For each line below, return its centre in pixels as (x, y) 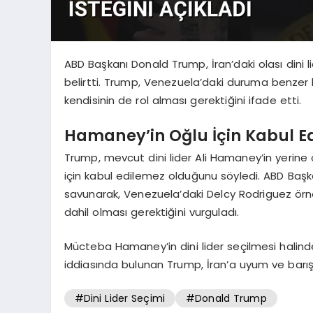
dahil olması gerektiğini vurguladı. (152, 212)
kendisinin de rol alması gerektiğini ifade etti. (183, 101)
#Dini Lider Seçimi (119, 299)
